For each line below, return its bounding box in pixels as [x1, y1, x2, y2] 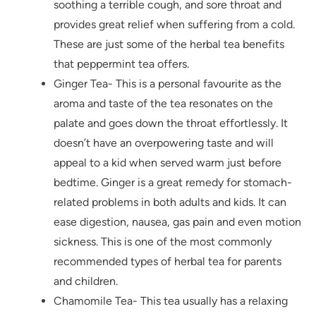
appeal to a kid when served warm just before [54, 156, 281, 170]
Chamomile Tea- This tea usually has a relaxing [54, 294, 288, 308]
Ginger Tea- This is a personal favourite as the [54, 77, 281, 91]
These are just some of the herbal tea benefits [54, 37, 284, 51]
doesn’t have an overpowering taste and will [54, 136, 274, 150]
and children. [54, 274, 118, 288]
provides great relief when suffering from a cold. [54, 18, 295, 32]
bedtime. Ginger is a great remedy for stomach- [54, 176, 292, 190]
